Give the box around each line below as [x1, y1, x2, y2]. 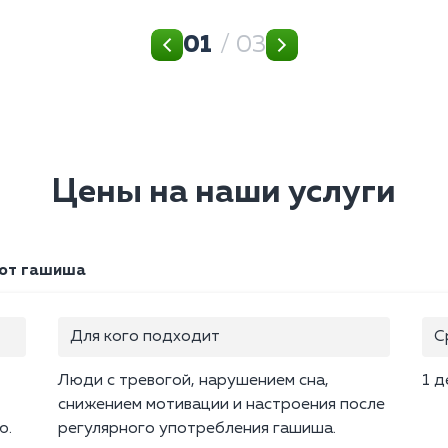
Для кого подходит [70, 329, 220, 346]
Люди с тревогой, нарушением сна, [58, 373, 329, 390]
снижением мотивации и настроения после [58, 397, 385, 414]
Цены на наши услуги [52, 176, 396, 210]
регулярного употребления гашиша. [58, 421, 336, 438]
